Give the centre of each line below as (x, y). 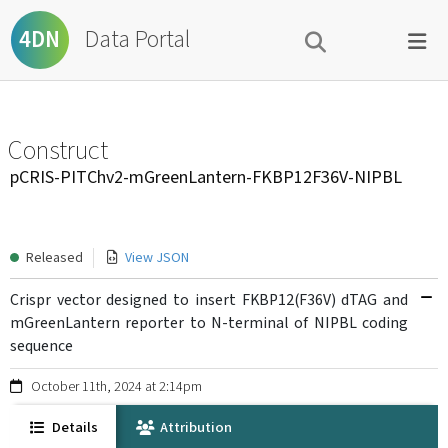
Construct (58, 151)
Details (74, 427)
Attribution (194, 427)
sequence (41, 346)
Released (54, 258)
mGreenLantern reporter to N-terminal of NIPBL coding (209, 323)
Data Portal (137, 39)
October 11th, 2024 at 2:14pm (116, 387)
